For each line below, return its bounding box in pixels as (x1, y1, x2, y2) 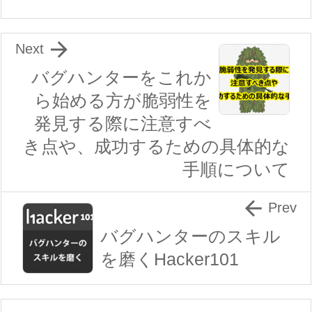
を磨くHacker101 (100, 249, 239, 270)
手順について (182, 159, 290, 180)
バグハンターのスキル (100, 226, 281, 247)
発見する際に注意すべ (34, 114, 212, 134)
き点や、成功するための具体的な (23, 136, 290, 157)
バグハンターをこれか (31, 68, 212, 88)
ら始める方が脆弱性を (34, 91, 212, 111)
